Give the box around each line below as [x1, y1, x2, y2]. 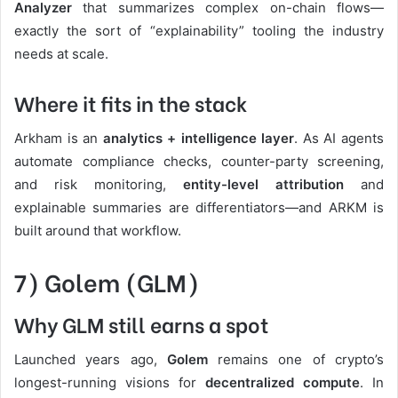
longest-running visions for [14, 373, 205, 391]
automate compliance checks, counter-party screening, [14, 152, 384, 170]
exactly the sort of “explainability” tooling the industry [14, 22, 384, 40]
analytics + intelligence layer [102, 129, 295, 147]
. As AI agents [294, 129, 385, 147]
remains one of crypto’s [207, 350, 385, 368]
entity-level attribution [183, 175, 344, 193]
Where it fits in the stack [14, 87, 248, 118]
